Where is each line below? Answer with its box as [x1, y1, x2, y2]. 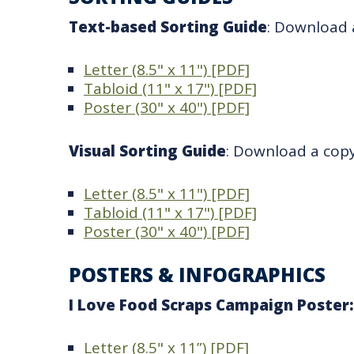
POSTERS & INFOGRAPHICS [69, 261, 326, 288]
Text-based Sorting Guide [69, 16, 267, 37]
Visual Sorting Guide [69, 140, 226, 161]
